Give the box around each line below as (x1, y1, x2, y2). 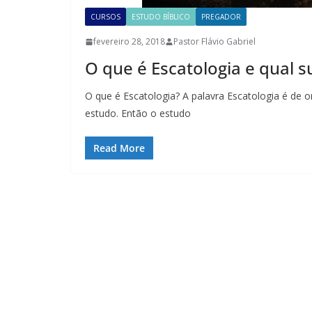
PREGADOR (201, 12, 241, 22)
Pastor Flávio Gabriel (173, 36, 256, 48)
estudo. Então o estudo (85, 107, 191, 120)
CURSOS (91, 12, 120, 22)
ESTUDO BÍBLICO (132, 12, 190, 22)
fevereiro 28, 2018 (93, 36, 165, 48)
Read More (93, 141, 145, 155)
